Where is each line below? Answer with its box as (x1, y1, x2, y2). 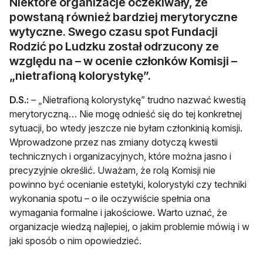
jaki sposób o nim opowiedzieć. (9, 234, 141, 247)
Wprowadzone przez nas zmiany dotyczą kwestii (9, 136, 218, 148)
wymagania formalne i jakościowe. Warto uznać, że (9, 206, 227, 218)
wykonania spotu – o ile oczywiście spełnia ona (9, 192, 210, 204)
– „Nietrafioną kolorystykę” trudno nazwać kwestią (29, 93, 246, 106)
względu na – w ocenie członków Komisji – (9, 53, 237, 68)
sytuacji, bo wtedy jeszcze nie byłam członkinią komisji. (9, 122, 242, 134)
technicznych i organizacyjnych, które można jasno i (9, 150, 231, 162)
